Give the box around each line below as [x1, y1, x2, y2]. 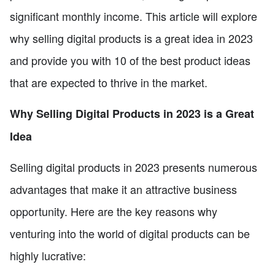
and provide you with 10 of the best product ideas [10, 52, 250, 69]
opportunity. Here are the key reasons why [10, 203, 217, 220]
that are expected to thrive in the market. [10, 74, 207, 91]
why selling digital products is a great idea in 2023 [10, 30, 253, 47]
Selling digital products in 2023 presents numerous [10, 159, 257, 176]
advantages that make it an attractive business [10, 181, 237, 198]
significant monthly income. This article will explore [10, 8, 257, 25]
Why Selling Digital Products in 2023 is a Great [10, 106, 254, 122]
